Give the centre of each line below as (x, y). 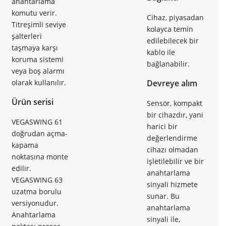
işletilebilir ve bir (175, 161)
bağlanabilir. (168, 64)
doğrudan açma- (40, 133)
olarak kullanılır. (39, 82)
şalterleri (27, 36)
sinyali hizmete (172, 184)
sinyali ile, (163, 219)
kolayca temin (170, 29)
